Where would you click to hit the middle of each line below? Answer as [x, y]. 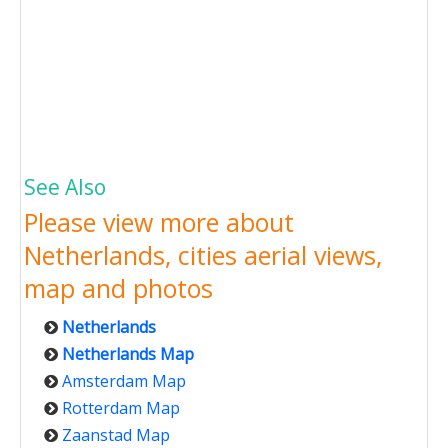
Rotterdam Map [121, 408]
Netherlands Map [128, 354]
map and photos [118, 288]
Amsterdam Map [124, 381]
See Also [65, 187]
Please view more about [159, 222]
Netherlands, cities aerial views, [203, 255]
